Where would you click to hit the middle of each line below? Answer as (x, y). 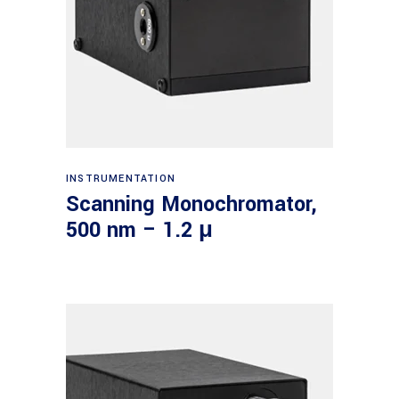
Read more (201, 170)
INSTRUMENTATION (121, 179)
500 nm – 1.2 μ (139, 230)
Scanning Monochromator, (191, 204)
